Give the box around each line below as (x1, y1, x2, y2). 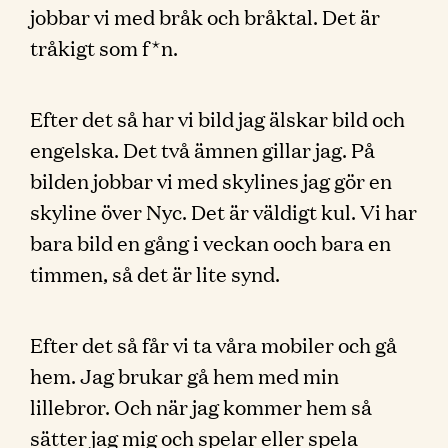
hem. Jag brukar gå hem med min (30, 361, 339, 389)
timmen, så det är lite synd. (30, 259, 280, 287)
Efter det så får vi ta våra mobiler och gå (30, 330, 397, 358)
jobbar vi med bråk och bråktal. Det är (30, 2, 380, 30)
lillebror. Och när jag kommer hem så (30, 392, 372, 420)
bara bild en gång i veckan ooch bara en (30, 228, 391, 256)
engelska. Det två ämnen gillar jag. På (30, 135, 375, 163)
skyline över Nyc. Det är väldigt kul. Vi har (30, 197, 417, 225)
